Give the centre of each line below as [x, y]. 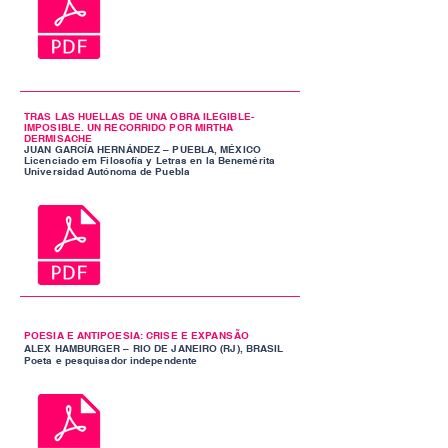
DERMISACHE [58, 138]
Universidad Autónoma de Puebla [107, 171]
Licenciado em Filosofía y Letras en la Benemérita [149, 160]
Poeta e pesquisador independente [111, 360]
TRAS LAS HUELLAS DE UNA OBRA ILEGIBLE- [139, 116]
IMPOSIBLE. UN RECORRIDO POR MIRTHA [129, 127]
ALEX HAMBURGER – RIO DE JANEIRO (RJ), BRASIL [154, 348]
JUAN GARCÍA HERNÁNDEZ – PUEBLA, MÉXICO [142, 149]
